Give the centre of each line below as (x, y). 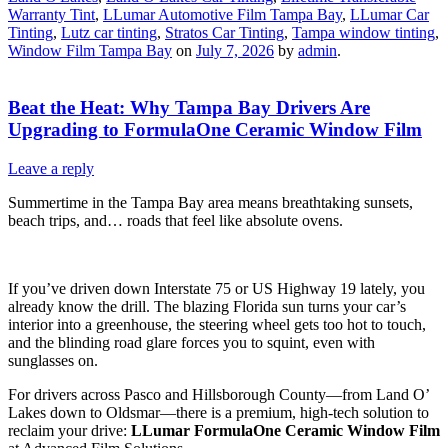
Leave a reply (51, 168)
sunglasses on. (53, 360)
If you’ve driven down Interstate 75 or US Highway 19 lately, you (216, 288)
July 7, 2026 (235, 51)
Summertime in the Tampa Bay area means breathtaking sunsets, (210, 202)
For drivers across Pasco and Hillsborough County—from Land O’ (218, 394)
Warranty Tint (51, 15)
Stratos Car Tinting (224, 33)
